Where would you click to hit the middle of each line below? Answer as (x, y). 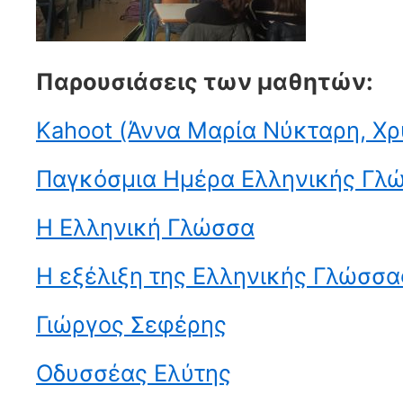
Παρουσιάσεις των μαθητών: (205, 81)
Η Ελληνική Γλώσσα (145, 227)
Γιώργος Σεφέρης (131, 324)
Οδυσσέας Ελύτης (134, 373)
